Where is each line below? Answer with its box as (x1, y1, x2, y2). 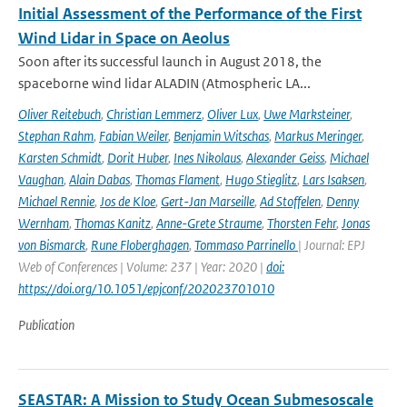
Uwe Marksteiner (263, 105, 350, 123)
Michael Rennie (18, 193, 94, 210)
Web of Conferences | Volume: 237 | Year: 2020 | (18, 258, 266, 275)
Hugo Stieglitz (225, 171, 297, 188)
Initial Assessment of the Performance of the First (18, 4, 362, 24)
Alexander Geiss (246, 149, 324, 166)
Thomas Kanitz (74, 214, 151, 232)
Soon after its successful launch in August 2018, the (18, 53, 322, 70)
